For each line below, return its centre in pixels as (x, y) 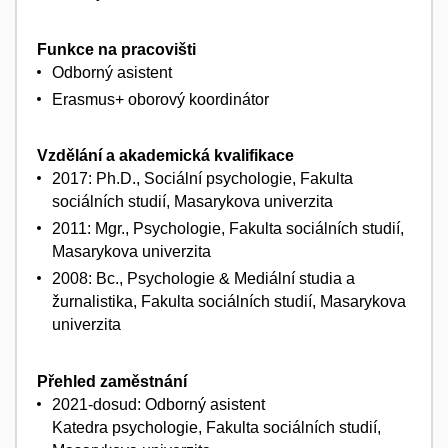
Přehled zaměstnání (112, 382)
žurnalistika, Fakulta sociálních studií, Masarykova (229, 302)
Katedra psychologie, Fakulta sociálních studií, (216, 428)
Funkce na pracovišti (116, 49)
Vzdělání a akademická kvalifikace (165, 156)
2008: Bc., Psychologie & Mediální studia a (203, 279)
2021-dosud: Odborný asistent (158, 405)
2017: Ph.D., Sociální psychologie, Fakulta (202, 179)
